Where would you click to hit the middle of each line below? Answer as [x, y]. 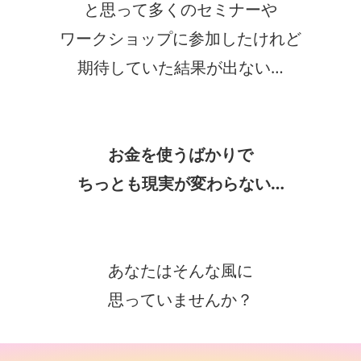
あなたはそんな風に [180, 270]
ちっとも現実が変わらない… [180, 183]
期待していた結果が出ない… [180, 67]
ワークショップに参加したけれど [180, 38]
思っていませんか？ [180, 299]
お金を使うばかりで [180, 154]
